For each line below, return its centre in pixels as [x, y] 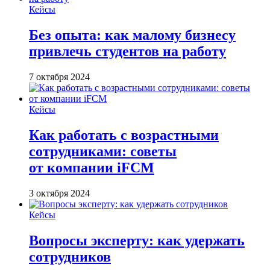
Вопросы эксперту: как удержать [137, 240]
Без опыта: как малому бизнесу [132, 35]
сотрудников [70, 256]
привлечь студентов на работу [127, 52]
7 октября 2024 [59, 77]
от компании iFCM [92, 167]
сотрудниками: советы [103, 151]
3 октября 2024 [59, 193]
